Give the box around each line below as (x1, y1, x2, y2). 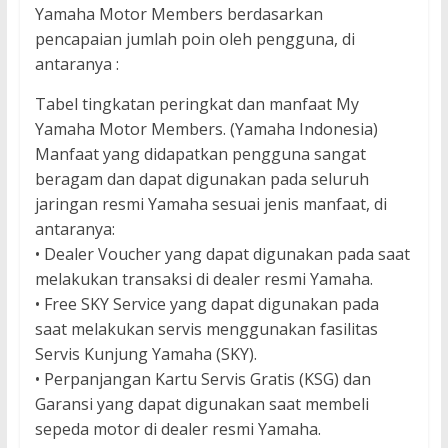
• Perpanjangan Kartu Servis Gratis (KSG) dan (34, 368, 371, 391)
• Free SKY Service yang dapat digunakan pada (34, 293, 379, 316)
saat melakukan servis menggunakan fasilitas (34, 318, 378, 341)
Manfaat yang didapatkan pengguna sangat (34, 143, 366, 166)
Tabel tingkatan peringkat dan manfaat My (34, 93, 359, 116)
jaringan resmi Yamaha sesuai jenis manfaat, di (34, 193, 387, 216)
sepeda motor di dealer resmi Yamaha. (34, 418, 321, 441)
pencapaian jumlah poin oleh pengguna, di (34, 28, 355, 51)
